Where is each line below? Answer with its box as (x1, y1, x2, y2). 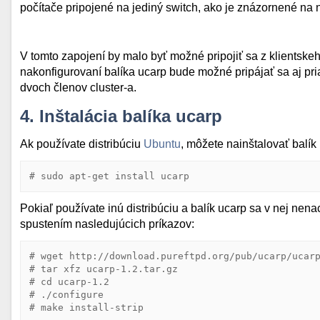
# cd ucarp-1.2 (29, 276, 109, 287)
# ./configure (29, 289, 104, 300)
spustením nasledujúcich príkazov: (20, 218, 194, 230)
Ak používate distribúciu (20, 138, 144, 150)
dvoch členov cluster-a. (20, 81, 136, 94)
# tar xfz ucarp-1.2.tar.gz (29, 264, 178, 274)
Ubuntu (144, 138, 181, 150)
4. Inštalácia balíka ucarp (20, 106, 222, 126)
